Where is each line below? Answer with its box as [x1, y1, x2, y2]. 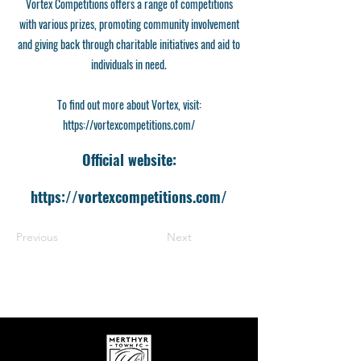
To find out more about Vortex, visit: [56, 95, 201, 113]
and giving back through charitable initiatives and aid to [18, 35, 240, 52]
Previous [16, 229, 58, 244]
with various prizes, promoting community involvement [19, 15, 239, 32]
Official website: [81, 148, 176, 170]
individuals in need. [91, 55, 167, 73]
